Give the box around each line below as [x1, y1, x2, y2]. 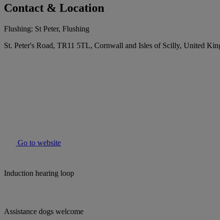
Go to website [16, 138, 61, 147]
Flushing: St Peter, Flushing [4, 25, 89, 33]
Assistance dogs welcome [4, 207, 83, 216]
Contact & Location [4, 1, 104, 15]
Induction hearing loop [4, 169, 74, 178]
